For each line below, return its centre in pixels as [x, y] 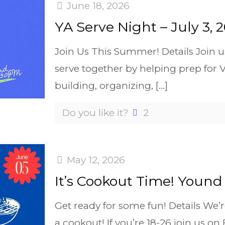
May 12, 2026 [96, 160]
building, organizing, [104, 86]
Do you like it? [96, 113]
